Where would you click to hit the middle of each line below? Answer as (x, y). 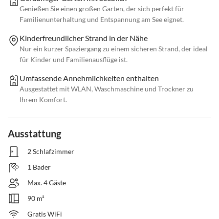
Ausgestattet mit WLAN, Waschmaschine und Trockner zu (107, 89)
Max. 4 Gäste (47, 183)
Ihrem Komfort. (43, 100)
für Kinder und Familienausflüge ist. (74, 60)
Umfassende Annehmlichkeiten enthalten (89, 78)
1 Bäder (39, 167)
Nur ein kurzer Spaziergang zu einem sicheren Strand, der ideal (114, 49)
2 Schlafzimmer (51, 152)
